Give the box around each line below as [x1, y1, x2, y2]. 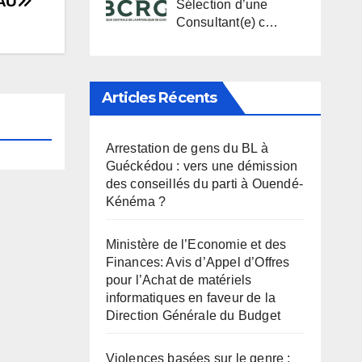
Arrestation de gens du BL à [105, 141, 268, 156]
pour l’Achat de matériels [105, 273, 252, 288]
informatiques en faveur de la [105, 291, 276, 305]
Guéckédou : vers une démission [105, 159, 298, 174]
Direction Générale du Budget [105, 309, 281, 323]
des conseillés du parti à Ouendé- [105, 177, 304, 192]
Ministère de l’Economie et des [105, 238, 287, 252]
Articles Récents [101, 89, 217, 107]
